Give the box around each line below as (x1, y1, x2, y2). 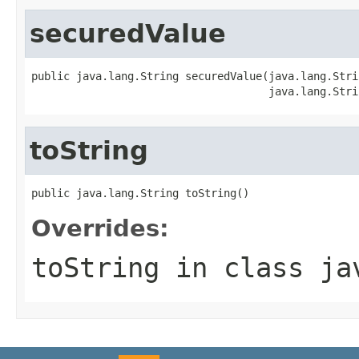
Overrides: (31, 214, 169, 242)
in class (159, 251, 320, 284)
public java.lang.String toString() (31, 186, 249, 200)
